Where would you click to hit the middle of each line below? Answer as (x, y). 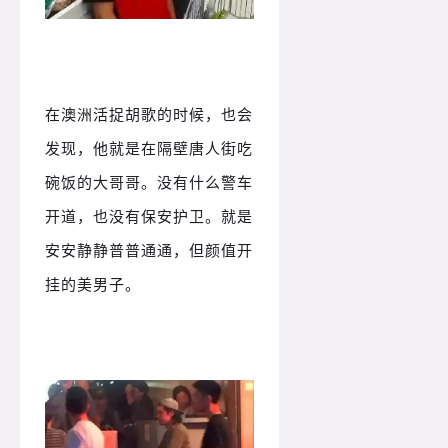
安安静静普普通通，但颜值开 (149, 250)
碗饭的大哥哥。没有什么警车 (149, 182)
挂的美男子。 (93, 284)
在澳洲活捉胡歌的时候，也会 (149, 114)
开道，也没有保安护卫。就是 (149, 216)
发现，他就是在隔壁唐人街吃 (149, 148)
